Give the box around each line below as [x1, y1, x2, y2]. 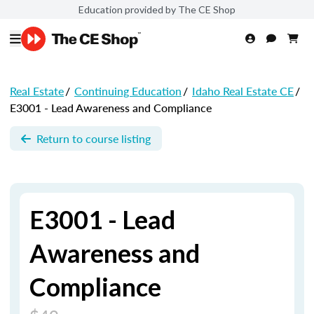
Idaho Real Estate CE [192, 83, 294, 99]
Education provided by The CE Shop [78, 3, 235, 15]
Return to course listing [36, 130, 151, 146]
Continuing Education [74, 83, 182, 99]
